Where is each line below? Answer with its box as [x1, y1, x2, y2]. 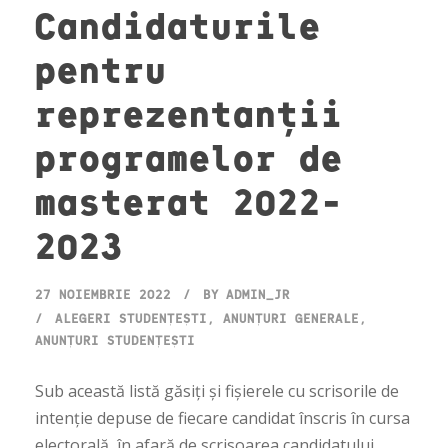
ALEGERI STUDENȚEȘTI [55, 310, 207, 327]
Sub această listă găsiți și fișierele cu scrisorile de [35, 380, 399, 403]
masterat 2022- [35, 178, 343, 223]
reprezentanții [35, 90, 343, 135]
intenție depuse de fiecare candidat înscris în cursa [35, 407, 410, 430]
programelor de [35, 134, 343, 179]
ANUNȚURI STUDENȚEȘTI [35, 332, 195, 349]
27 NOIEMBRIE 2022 [35, 286, 171, 303]
